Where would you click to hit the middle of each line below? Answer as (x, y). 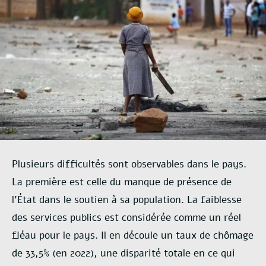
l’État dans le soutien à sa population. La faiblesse (127, 199)
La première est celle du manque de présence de (122, 182)
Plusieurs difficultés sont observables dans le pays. (129, 164)
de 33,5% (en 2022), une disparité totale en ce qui (123, 253)
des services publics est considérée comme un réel (126, 217)
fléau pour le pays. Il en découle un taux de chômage (133, 235)
